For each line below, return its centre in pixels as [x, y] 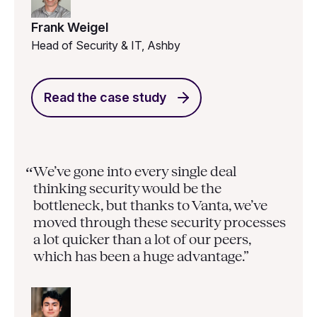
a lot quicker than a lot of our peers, [142, 239]
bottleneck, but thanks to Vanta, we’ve [150, 205]
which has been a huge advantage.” [141, 256]
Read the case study [105, 97]
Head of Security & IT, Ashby [106, 46]
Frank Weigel [70, 28]
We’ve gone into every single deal [134, 171]
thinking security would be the [127, 188]
